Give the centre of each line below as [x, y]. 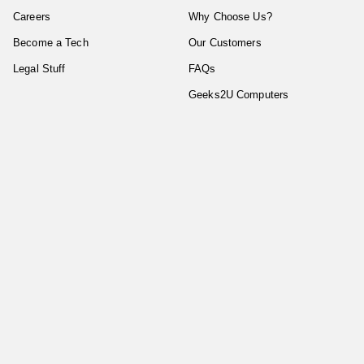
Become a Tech [51, 42]
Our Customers [225, 42]
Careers [32, 16]
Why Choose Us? [230, 16]
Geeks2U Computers [239, 94]
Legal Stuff [39, 68]
